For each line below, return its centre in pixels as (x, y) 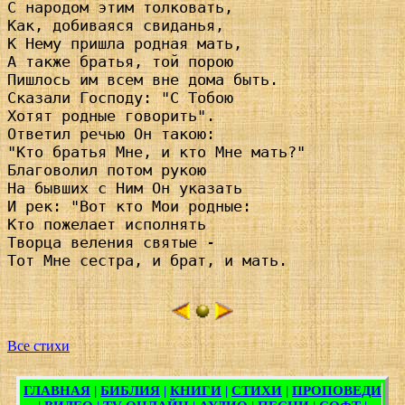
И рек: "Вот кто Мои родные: (129, 207)
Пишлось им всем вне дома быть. (143, 80)
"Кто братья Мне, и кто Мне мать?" (156, 152)
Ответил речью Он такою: (111, 134)
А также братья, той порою (120, 62)
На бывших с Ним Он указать (125, 188)
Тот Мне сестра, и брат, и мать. (147, 261)
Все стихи (38, 346)
